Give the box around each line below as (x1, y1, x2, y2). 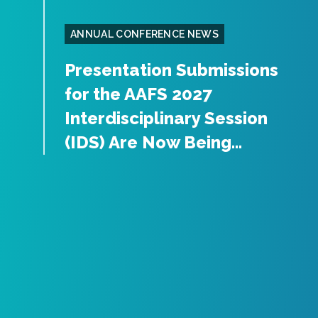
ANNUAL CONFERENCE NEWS (70, 28, 219, 40)
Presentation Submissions (65, 60, 278, 80)
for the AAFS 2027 (65, 84, 212, 104)
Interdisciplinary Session (65, 108, 268, 128)
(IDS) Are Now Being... (65, 132, 242, 153)
